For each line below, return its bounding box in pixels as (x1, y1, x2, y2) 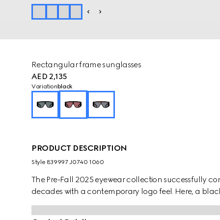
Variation (31, 83, 57, 90)
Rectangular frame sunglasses (31, 60, 141, 69)
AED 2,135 (31, 72, 67, 81)
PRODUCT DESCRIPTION (31, 143, 127, 153)
